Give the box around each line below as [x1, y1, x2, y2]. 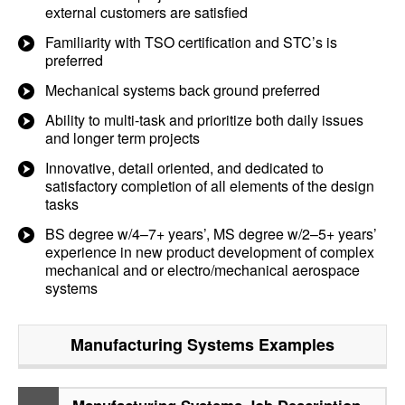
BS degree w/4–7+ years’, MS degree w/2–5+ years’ [45, 223, 377, 244]
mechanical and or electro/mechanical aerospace [45, 259, 360, 280]
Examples [254, 333, 334, 356]
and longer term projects [45, 127, 200, 148]
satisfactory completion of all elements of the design [45, 175, 374, 196]
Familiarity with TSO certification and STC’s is [45, 32, 337, 52]
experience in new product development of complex [45, 241, 374, 262]
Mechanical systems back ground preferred [45, 80, 320, 100]
